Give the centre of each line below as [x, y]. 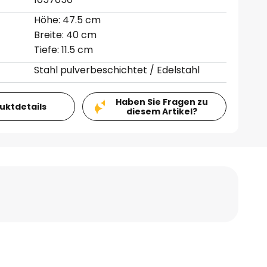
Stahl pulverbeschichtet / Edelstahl [117, 70]
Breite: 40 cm [66, 35]
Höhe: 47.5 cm [68, 20]
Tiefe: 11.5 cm [64, 50]
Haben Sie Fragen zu [162, 102]
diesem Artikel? [162, 111]
